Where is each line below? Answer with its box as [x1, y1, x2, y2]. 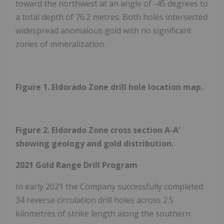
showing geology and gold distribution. [15, 137, 173, 149]
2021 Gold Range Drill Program [15, 159, 137, 170]
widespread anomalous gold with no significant [15, 24, 191, 36]
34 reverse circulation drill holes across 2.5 [15, 194, 173, 205]
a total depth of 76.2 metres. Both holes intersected [15, 11, 207, 22]
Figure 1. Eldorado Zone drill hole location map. [15, 81, 203, 92]
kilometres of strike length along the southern [15, 207, 190, 219]
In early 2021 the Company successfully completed [15, 180, 203, 192]
